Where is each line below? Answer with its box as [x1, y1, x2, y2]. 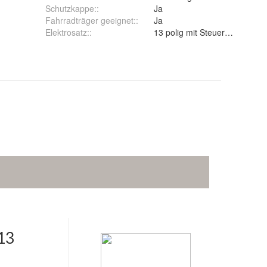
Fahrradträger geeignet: [45, 14, 136, 27]
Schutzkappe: [45, 2, 97, 15]
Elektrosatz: [45, 26, 89, 39]
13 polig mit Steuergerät [154, 26, 244, 39]
